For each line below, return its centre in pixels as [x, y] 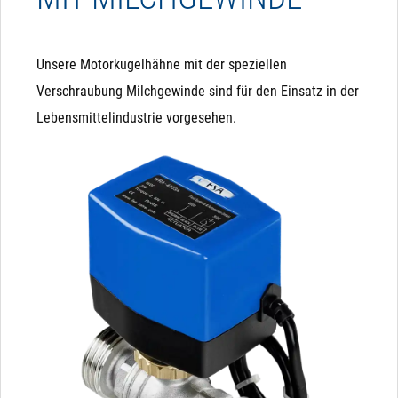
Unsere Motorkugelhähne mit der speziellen [162, 65]
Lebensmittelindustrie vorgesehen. [136, 118]
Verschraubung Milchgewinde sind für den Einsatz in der [198, 92]
